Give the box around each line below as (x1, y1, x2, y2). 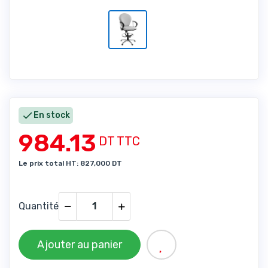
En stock (33, 109, 70, 120)
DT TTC (99, 133, 140, 148)
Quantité (19, 200, 59, 212)
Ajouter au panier (37, 237, 122, 251)
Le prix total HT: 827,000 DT (19, 159, 122, 167)
